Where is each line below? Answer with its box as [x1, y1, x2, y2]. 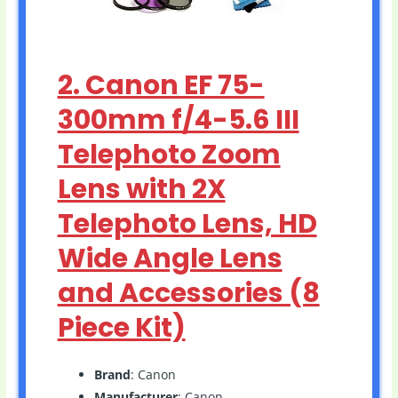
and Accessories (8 [57, 274, 320, 312]
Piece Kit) [57, 308, 186, 346]
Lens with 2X [57, 170, 226, 208]
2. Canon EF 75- [57, 66, 265, 104]
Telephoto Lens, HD [57, 204, 317, 243]
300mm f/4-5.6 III [57, 100, 299, 139]
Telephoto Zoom [57, 135, 281, 173]
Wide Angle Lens [57, 239, 283, 277]
